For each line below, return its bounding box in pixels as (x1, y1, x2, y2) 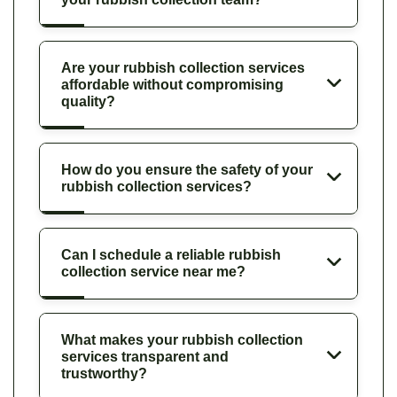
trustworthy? (61, 365, 147, 381)
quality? (61, 93, 115, 109)
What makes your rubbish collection (61, 331, 303, 347)
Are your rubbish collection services (61, 59, 305, 75)
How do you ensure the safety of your (61, 161, 313, 177)
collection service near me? (61, 263, 245, 279)
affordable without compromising (61, 76, 284, 92)
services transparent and (61, 348, 229, 364)
